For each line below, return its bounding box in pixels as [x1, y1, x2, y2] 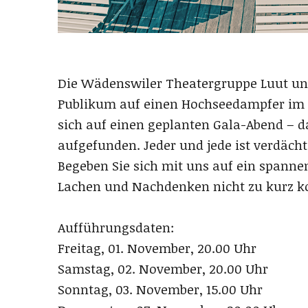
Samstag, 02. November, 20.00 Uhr [58, 260, 268, 278]
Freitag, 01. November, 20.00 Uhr [58, 239, 256, 258]
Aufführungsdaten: [58, 219, 175, 237]
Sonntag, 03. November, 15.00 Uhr [58, 280, 263, 299]
